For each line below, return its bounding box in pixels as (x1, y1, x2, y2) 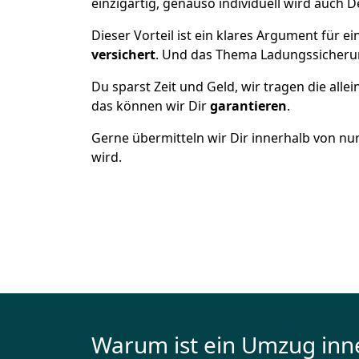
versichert (91, 46, 155, 63)
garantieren (210, 97, 287, 115)
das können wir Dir (91, 97, 210, 115)
